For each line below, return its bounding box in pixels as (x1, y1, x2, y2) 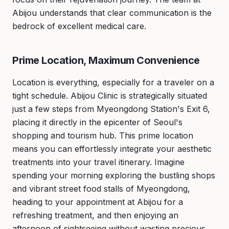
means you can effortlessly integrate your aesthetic (12, 144, 212, 154)
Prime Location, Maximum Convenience (12, 54, 200, 66)
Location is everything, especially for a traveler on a (12, 77, 214, 87)
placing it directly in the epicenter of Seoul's (12, 117, 182, 127)
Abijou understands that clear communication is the (12, 8, 212, 18)
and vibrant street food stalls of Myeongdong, (12, 184, 190, 194)
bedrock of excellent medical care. (12, 21, 146, 31)
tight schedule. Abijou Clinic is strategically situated (12, 90, 207, 101)
